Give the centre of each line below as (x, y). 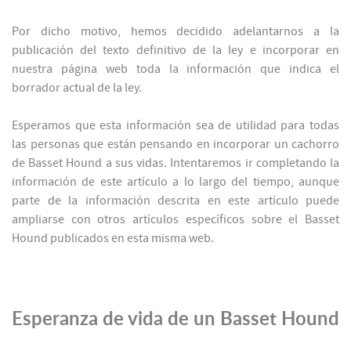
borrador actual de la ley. (77, 88)
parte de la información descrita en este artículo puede (175, 201)
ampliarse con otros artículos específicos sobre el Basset (175, 220)
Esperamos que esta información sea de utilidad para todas (175, 126)
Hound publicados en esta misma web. (113, 239)
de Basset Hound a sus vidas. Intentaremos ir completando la (175, 163)
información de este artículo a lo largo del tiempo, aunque (175, 182)
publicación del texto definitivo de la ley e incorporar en (175, 51)
